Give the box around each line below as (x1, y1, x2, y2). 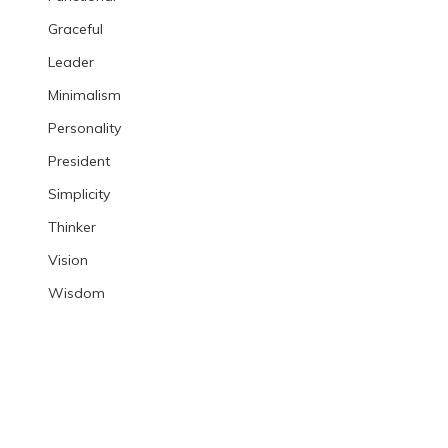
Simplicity (47, 185, 110, 204)
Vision (47, 251, 88, 270)
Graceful (47, 20, 103, 39)
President (47, 152, 110, 171)
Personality (47, 119, 121, 138)
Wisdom (47, 284, 105, 303)
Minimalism (47, 86, 121, 105)
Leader (47, 53, 94, 72)
